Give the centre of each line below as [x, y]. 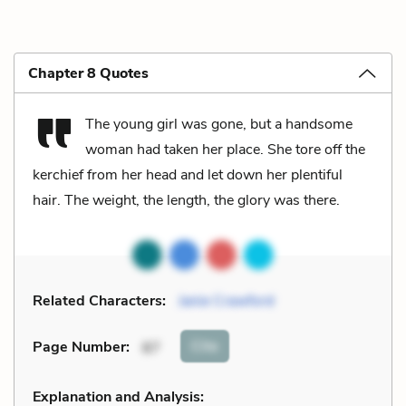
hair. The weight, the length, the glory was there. [186, 200]
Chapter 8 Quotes [88, 73]
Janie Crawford [226, 300]
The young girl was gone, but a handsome [219, 124]
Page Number [79, 348]
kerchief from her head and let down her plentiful [188, 174]
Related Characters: [99, 300]
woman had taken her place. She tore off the [225, 149]
